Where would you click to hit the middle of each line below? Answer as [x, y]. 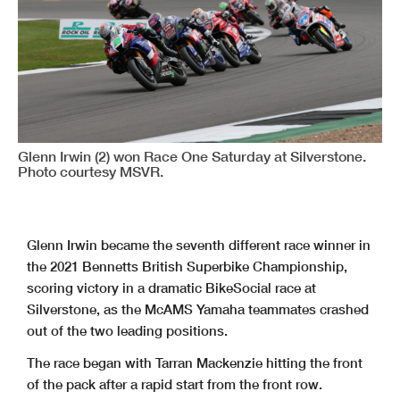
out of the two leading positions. [127, 331]
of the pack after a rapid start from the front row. [175, 384]
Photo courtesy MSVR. [91, 171]
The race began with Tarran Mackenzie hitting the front [195, 363]
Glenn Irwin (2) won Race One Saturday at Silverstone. [192, 156]
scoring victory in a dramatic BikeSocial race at [171, 288]
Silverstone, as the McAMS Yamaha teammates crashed [198, 309]
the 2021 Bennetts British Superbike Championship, [187, 267]
